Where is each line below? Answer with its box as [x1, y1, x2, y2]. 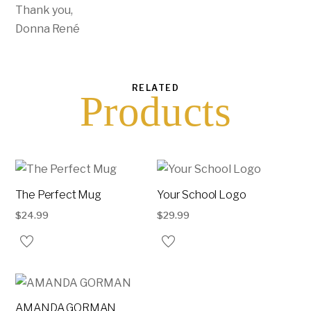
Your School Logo [157, 187, 246, 201]
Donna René [15, 22, 81, 35]
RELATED [131, 82, 180, 93]
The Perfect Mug [15, 187, 102, 201]
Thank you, [15, 3, 74, 17]
